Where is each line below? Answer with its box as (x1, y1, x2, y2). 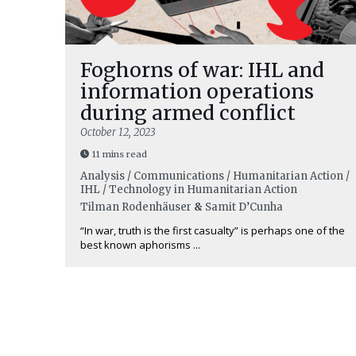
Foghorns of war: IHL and (80, 57, 324, 83)
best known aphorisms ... (80, 238, 200, 252)
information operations (80, 79, 314, 104)
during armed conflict (80, 100, 296, 126)
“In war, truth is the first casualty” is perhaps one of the (80, 223, 345, 238)
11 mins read (92, 149, 147, 160)
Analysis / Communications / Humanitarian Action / (80, 169, 350, 183)
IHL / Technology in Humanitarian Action (80, 183, 297, 196)
